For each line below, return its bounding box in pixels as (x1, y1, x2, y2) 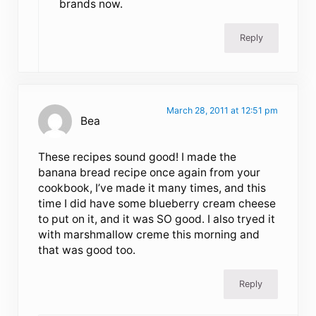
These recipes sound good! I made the (38, 150, 237, 164)
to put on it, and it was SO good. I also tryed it (38, 212, 276, 226)
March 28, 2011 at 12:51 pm (166, 105, 278, 116)
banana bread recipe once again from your (38, 166, 261, 180)
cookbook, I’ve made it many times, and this (38, 181, 267, 195)
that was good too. (38, 243, 136, 257)
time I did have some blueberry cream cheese (38, 197, 276, 211)
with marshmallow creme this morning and (38, 228, 260, 242)
